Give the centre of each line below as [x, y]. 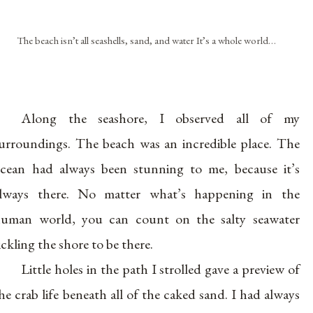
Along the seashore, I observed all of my [160, 118]
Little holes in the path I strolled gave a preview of [160, 269]
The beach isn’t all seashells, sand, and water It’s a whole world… [147, 40]
